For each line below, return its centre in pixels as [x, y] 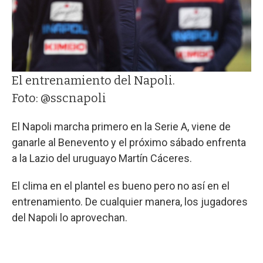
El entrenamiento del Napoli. [93, 81]
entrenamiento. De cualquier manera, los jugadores [130, 202]
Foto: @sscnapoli [59, 98]
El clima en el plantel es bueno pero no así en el [121, 186]
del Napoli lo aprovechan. [71, 218]
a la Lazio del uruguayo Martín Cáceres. [103, 159]
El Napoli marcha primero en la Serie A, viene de [121, 127]
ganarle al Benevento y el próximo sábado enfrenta [129, 143]
